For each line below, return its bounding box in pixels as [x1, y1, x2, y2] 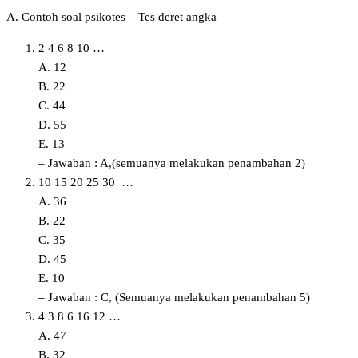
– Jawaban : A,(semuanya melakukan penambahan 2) [38, 156, 305, 169]
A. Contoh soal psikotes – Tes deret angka [6, 10, 217, 23]
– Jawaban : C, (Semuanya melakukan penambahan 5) [38, 290, 310, 304]
